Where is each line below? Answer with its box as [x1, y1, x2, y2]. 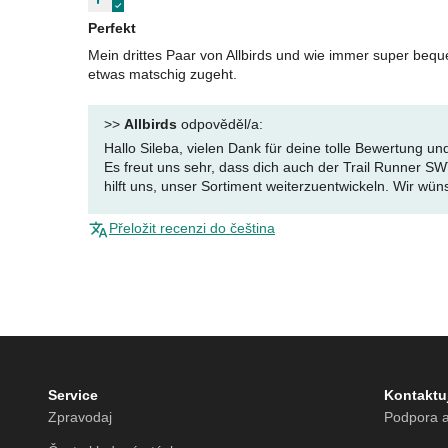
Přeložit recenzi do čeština [109, 220, 275, 237]
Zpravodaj [48, 409, 112, 426]
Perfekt [88, 20, 136, 37]
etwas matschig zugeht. [88, 66, 237, 83]
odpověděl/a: [177, 116, 263, 133]
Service [48, 387, 98, 404]
